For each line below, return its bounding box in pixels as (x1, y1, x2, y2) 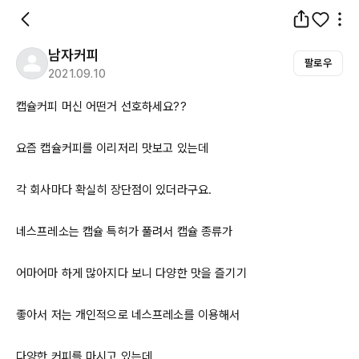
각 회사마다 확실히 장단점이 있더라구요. (16, 183, 212, 197)
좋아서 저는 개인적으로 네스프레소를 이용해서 (16, 308, 240, 322)
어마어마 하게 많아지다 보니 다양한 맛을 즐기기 (16, 266, 247, 280)
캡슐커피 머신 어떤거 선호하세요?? (16, 99, 187, 114)
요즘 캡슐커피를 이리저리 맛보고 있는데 (16, 141, 209, 155)
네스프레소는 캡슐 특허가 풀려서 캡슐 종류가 (16, 224, 236, 239)
